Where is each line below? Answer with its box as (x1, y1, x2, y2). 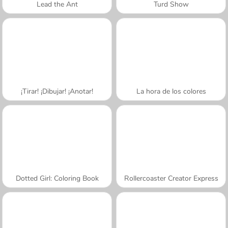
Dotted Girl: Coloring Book (15, 173, 99, 183)
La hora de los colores (136, 86, 206, 96)
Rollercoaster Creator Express (124, 173, 218, 183)
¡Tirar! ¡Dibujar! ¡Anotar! (21, 86, 93, 96)
